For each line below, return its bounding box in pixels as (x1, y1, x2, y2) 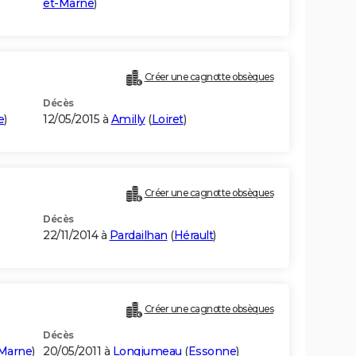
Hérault (173, 228, 213, 243)
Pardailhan (109, 228, 168, 243)
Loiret (151, 112, 184, 127)
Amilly (110, 112, 145, 127)
